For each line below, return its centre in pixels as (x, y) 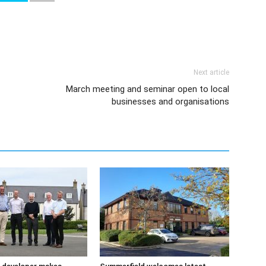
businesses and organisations (170, 102)
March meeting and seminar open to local (148, 89)
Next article (211, 72)
